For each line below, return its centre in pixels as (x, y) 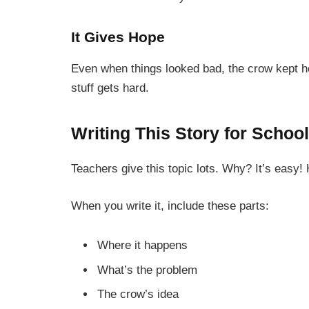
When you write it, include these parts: (170, 206)
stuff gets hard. (110, 88)
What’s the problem (147, 270)
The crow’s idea (138, 294)
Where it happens (142, 246)
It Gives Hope (118, 37)
